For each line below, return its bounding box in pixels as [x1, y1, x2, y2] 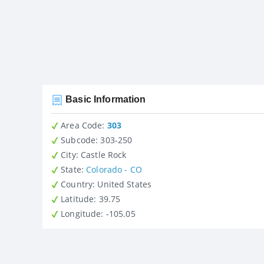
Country [58, 178, 93, 190]
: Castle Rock [75, 148, 127, 160]
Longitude [58, 207, 101, 219]
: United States [97, 178, 152, 190]
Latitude [58, 193, 94, 204]
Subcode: [58, 134, 98, 146]
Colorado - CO [86, 163, 142, 175]
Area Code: [58, 119, 105, 131]
